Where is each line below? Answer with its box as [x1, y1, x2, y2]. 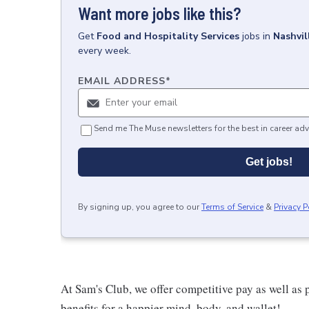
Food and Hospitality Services [97, 29, 239, 43]
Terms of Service [201, 201, 263, 212]
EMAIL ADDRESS [78, 74, 166, 88]
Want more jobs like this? [78, 3, 241, 23]
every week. [78, 43, 131, 57]
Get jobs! [246, 155, 292, 168]
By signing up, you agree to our [78, 201, 199, 212]
